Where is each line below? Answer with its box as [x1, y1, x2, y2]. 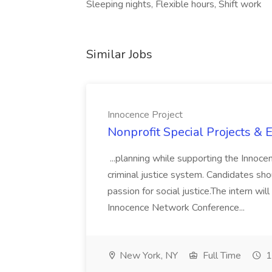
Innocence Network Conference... [107, 201, 247, 214]
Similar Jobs [86, 46, 152, 63]
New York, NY [117, 249, 178, 262]
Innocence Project [107, 108, 183, 121]
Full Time [200, 249, 241, 262]
